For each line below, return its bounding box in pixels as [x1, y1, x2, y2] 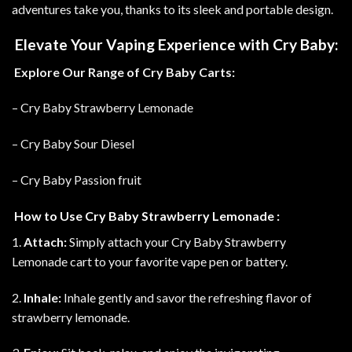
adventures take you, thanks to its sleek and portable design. [12, 2, 333, 17]
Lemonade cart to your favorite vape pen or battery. [12, 253, 288, 269]
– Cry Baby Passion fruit [12, 171, 141, 187]
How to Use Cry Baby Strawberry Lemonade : [12, 207, 280, 223]
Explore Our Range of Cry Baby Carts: [12, 64, 235, 79]
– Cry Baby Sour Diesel [12, 136, 134, 152]
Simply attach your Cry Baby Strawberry [69, 233, 286, 249]
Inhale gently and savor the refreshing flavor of [64, 289, 312, 305]
